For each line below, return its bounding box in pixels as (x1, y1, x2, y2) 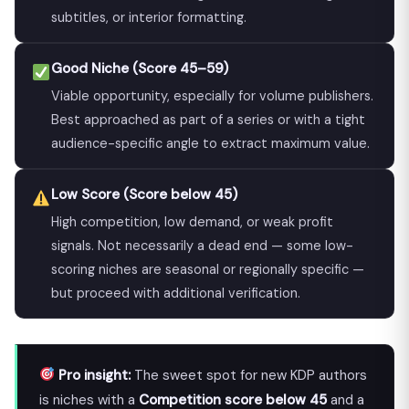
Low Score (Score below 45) (50, 184, 237, 204)
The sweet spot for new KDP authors (131, 365, 368, 384)
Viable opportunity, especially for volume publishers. (50, 87, 373, 104)
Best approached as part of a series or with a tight (50, 110, 365, 128)
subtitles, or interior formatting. (50, 8, 246, 26)
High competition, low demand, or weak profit (50, 213, 333, 230)
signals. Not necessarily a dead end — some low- (50, 236, 353, 254)
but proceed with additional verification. (50, 284, 300, 301)
